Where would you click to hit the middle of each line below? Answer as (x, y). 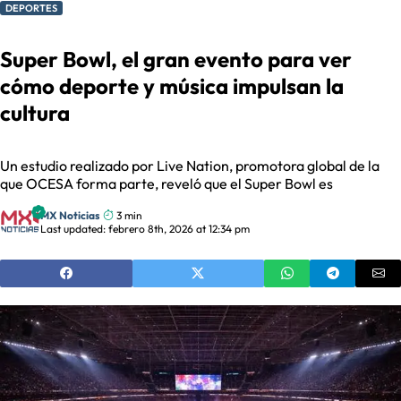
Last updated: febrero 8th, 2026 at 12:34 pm (145, 228)
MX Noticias (70, 215)
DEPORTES (31, 9)
